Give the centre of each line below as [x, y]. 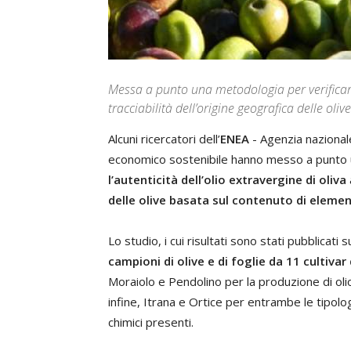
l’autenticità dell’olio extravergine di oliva [229, 179]
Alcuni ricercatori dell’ [164, 139]
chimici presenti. [151, 322]
